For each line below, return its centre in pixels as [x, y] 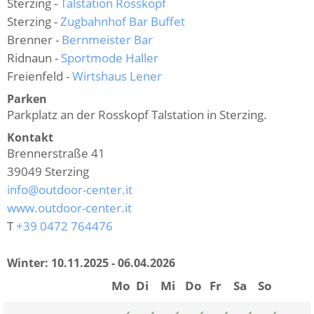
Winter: [28, 262]
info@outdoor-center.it [70, 189]
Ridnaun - [34, 57]
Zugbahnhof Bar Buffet [123, 21]
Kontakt [30, 137]
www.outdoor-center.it [69, 207]
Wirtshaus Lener [117, 76]
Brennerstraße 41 [56, 153]
